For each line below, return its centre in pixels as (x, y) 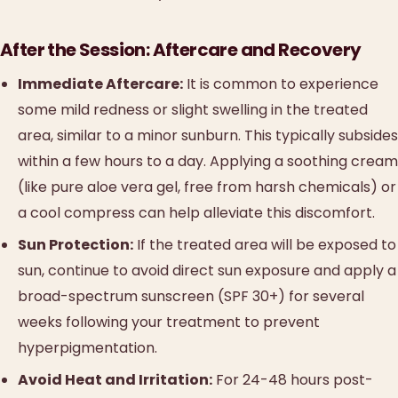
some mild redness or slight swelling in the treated (193, 109)
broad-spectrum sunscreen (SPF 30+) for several (191, 297)
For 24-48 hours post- (293, 380)
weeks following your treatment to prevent (169, 322)
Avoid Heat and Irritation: (115, 380)
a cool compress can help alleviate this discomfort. (196, 212)
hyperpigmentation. (88, 348)
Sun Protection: (76, 245)
